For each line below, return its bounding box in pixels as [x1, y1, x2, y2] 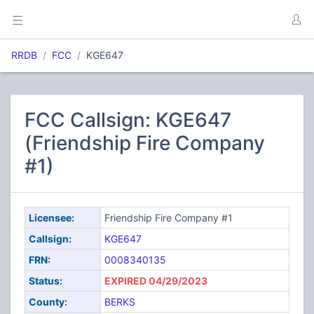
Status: [28, 275, 62, 287]
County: [28, 296, 67, 308]
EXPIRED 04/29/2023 [104, 275, 207, 287]
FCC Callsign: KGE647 [25, 108, 231, 132]
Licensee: [28, 212, 74, 224]
